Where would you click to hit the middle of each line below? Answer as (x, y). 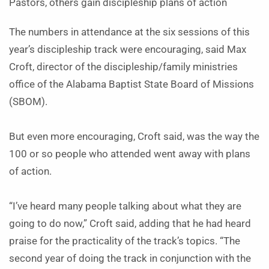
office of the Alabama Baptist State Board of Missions (131, 84)
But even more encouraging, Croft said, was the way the (134, 137)
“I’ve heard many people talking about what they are (125, 206)
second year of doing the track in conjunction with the (130, 258)
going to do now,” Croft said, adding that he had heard (130, 224)
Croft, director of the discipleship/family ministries (123, 67)
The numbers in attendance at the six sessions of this (129, 32)
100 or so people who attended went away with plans (130, 154)
